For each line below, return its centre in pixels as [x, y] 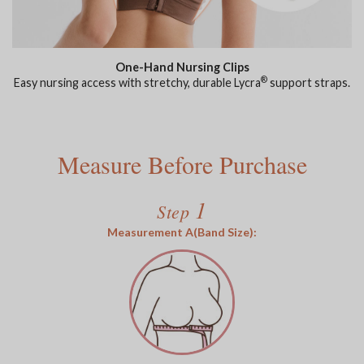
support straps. [309, 82]
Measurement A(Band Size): [182, 232]
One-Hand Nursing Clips [182, 67]
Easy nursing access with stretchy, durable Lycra [137, 82]
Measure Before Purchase [182, 164]
